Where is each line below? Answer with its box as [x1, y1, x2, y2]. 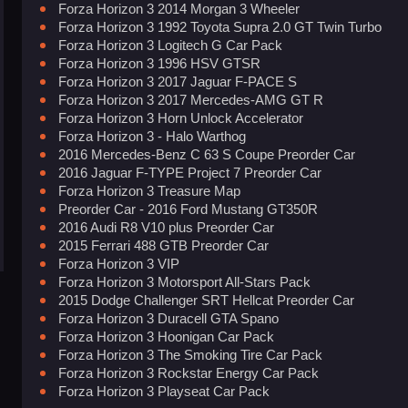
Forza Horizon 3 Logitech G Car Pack [58, 37, 282, 54]
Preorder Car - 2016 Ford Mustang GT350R [58, 201, 318, 218]
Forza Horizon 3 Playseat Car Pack [58, 383, 270, 400]
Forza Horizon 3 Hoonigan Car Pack [58, 329, 274, 345]
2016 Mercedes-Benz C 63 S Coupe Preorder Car [58, 147, 355, 163]
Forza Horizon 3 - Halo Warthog [58, 128, 246, 145]
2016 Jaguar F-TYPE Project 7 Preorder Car [58, 165, 321, 181]
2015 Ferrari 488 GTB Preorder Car [58, 238, 269, 254]
